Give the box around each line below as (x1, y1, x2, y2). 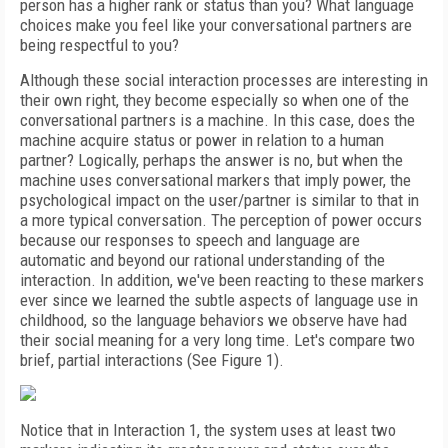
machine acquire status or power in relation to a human (20, 130, 384, 150)
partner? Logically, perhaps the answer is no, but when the (20, 150, 403, 170)
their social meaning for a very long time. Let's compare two (20, 330, 415, 350)
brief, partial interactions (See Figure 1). (20, 350, 284, 370)
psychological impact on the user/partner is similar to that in (20, 190, 419, 210)
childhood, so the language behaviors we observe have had (20, 310, 407, 330)
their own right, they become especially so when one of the (20, 90, 409, 110)
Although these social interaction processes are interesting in (20, 70, 428, 90)
